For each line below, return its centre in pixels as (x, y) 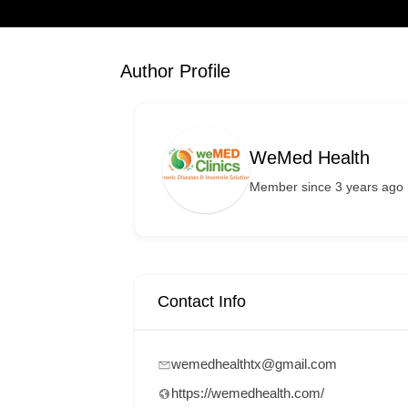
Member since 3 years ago (326, 186)
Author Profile (175, 71)
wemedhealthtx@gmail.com (254, 364)
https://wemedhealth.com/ (248, 393)
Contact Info (202, 301)
